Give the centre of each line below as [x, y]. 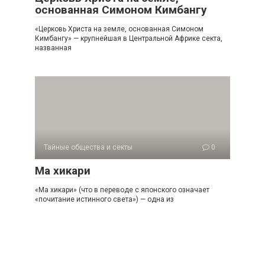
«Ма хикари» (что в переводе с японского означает [122, 190]
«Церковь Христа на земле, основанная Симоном [119, 29]
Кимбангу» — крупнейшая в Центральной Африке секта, [129, 38]
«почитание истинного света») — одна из [104, 199]
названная [53, 48]
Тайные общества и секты [88, 147]
